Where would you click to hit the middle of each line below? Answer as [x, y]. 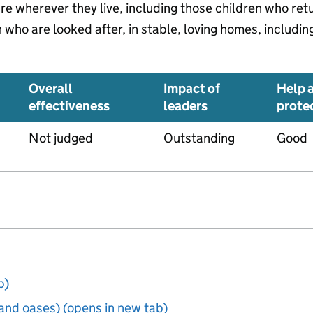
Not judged [61, 138]
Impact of [192, 88]
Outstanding [199, 138]
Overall [51, 88]
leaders [185, 105]
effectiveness [69, 105]
